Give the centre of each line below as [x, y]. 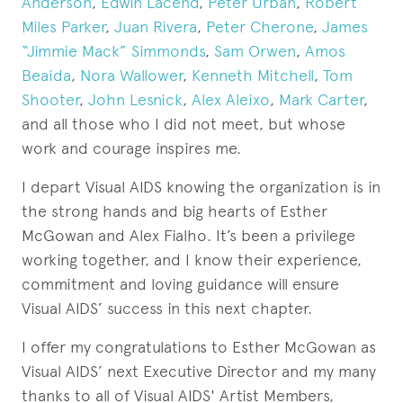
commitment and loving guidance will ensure [180, 284]
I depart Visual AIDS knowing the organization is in [201, 187]
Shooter [50, 99]
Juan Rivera [156, 27]
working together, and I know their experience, [192, 260]
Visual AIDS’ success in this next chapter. [167, 308]
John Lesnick [135, 99]
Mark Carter [321, 99]
